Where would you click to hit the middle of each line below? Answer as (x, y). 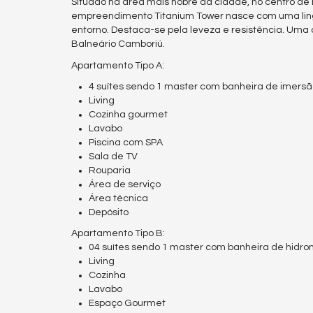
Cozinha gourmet (128, 115)
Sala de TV (113, 157)
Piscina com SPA (126, 143)
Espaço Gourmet (127, 304)
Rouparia (110, 171)
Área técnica (118, 199)
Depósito (109, 213)
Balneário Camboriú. (118, 44)
